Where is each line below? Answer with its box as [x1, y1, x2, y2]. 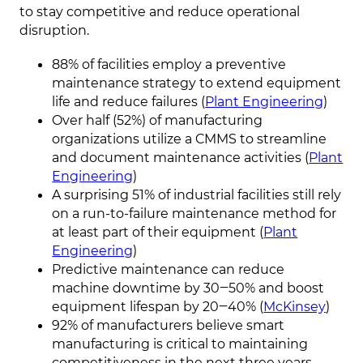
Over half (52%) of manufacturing [52, 112, 263, 129]
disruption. [19, 22, 90, 39]
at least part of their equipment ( [52, 224, 264, 241]
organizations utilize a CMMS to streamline [52, 130, 327, 147]
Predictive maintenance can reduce [52, 261, 285, 278]
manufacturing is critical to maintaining [52, 335, 309, 352]
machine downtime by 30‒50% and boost [52, 280, 325, 297]
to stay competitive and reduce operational [19, 3, 301, 20]
